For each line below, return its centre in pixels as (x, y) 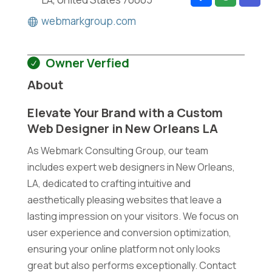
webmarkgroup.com (88, 21)
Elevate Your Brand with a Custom (125, 112)
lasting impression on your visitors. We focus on (133, 216)
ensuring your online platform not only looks (124, 249)
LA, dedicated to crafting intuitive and (109, 183)
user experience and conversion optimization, (129, 232)
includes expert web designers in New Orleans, (131, 167)
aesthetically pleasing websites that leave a (124, 199)
